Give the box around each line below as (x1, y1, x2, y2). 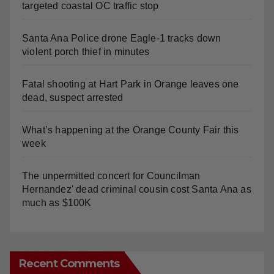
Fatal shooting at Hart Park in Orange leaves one (22, 78, 239, 89)
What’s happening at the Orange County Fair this (22, 124, 239, 135)
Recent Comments (19, 256, 120, 270)
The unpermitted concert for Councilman (22, 170, 201, 181)
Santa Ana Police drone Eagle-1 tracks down (22, 32, 221, 43)
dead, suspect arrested (22, 92, 124, 103)
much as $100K (22, 197, 92, 208)
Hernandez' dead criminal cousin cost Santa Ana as (22, 183, 251, 194)
